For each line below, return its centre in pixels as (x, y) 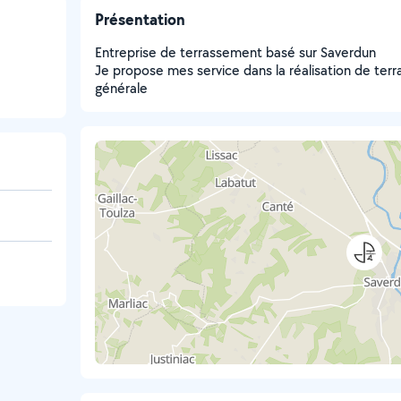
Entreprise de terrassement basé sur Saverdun (235, 52)
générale (121, 88)
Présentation (140, 19)
